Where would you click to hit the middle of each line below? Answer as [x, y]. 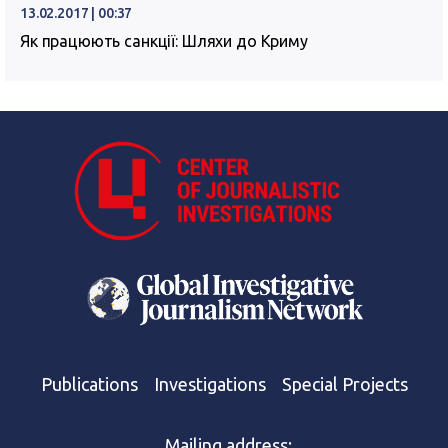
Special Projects [344, 384]
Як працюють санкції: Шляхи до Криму [164, 41]
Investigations [209, 384]
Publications [89, 384]
